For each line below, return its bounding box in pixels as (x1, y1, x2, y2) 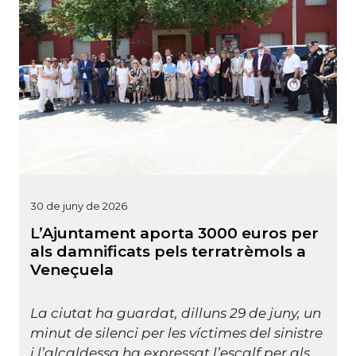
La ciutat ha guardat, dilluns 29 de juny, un (30, 305, 321, 322)
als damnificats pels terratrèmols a (30, 242, 306, 261)
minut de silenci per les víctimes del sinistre (30, 325, 323, 342)
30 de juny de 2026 (30, 199, 127, 213)
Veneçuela (30, 261, 114, 280)
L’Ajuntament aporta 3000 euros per (30, 224, 319, 243)
